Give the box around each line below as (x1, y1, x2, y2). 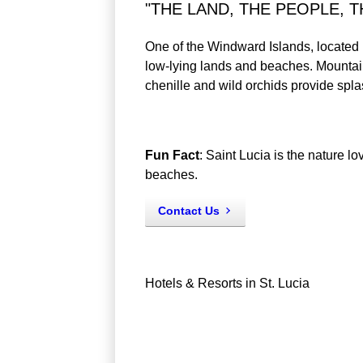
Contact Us (157, 203, 220, 217)
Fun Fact (144, 147, 199, 162)
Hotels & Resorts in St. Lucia (144, 275, 310, 290)
